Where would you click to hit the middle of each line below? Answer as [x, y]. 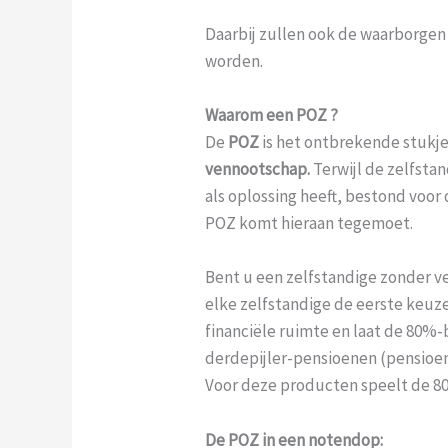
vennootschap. [258, 169]
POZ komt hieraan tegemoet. [309, 223]
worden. [234, 60]
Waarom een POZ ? [272, 115]
